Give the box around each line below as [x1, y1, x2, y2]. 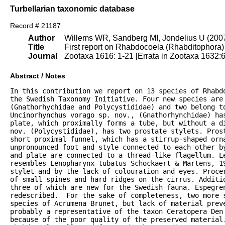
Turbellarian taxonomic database [10, 4, 135, 13]
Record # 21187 [10, 22, 61, 30]
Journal [28, 52, 57, 61]
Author [28, 34, 55, 43]
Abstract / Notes [10, 72, 65, 80]
